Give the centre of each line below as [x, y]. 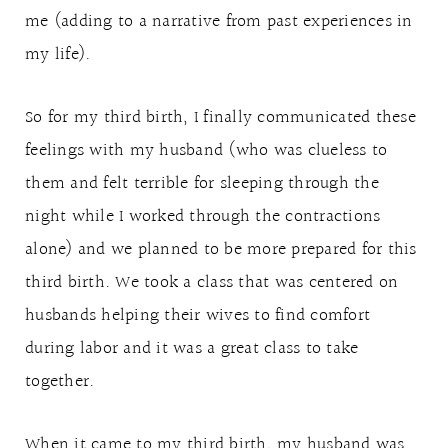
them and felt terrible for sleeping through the [202, 183]
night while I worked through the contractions [203, 216]
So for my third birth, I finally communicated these [220, 117]
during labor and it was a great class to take [192, 348]
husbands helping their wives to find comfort [197, 315]
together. [60, 381]
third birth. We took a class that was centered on [212, 282]
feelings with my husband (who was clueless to [206, 150]
